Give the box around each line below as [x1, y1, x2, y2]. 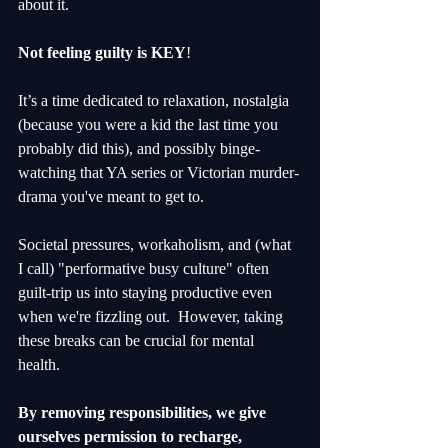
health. [18, 356, 64, 374]
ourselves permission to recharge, [18, 428, 246, 446]
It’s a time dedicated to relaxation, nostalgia [18, 92, 293, 110]
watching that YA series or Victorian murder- [18, 164, 299, 182]
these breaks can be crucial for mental [18, 332, 258, 350]
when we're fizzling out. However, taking [18, 308, 287, 326]
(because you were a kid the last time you [18, 116, 282, 134]
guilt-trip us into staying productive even [18, 284, 276, 302]
